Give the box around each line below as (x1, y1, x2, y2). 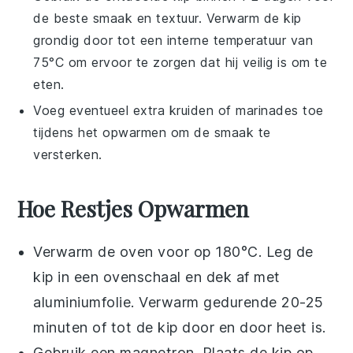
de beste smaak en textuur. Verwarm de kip (33, 9, 302, 26)
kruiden (169, 102, 214, 118)
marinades (236, 102, 299, 118)
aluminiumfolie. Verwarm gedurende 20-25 (33, 293, 324, 310)
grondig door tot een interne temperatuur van (33, 32, 314, 48)
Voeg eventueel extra (33, 102, 169, 118)
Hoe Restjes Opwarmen (17, 193, 250, 223)
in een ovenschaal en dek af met (53, 268, 281, 285)
